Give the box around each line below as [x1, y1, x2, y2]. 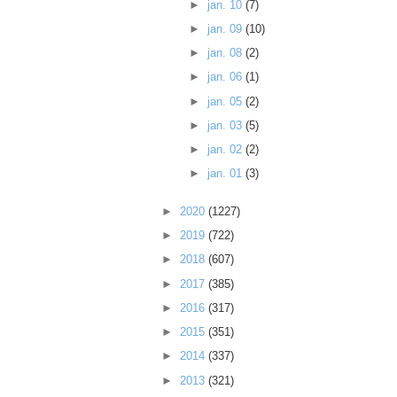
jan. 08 [206, 46, 245, 60]
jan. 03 [206, 118, 245, 132]
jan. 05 [206, 94, 245, 108]
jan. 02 [206, 143, 245, 157]
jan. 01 [206, 167, 245, 181]
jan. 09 [206, 22, 245, 35]
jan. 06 [206, 70, 245, 84]
